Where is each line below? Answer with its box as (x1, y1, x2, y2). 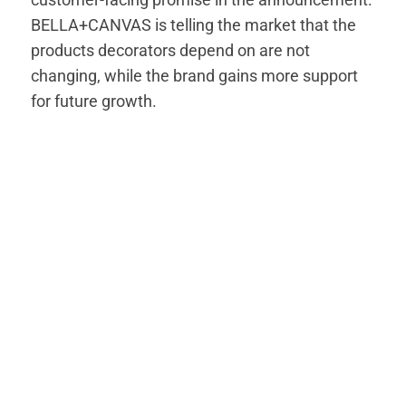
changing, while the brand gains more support (31, 66, 359, 86)
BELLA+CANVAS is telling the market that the (31, 15, 357, 35)
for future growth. (31, 92, 158, 111)
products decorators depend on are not (31, 41, 311, 61)
